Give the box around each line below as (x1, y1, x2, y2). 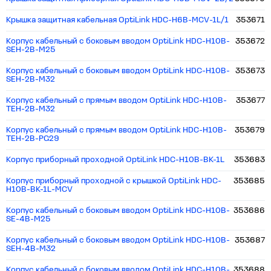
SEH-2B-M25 (6, 45, 56, 54)
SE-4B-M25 (6, 215, 51, 224)
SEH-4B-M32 (6, 244, 56, 253)
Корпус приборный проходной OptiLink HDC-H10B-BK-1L (6, 155, 224, 165)
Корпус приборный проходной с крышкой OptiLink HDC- (6, 177, 221, 186)
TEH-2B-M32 (6, 105, 55, 114)
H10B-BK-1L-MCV (6, 185, 73, 194)
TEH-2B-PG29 (6, 134, 59, 143)
